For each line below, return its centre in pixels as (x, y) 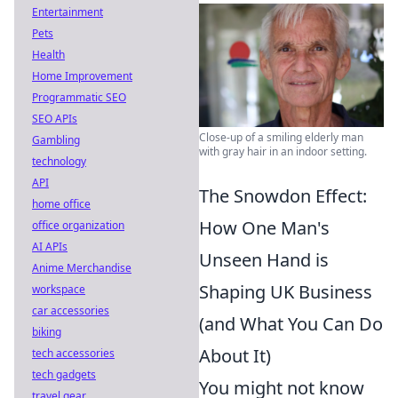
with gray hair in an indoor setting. (283, 151)
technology (59, 161)
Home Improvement (82, 76)
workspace (59, 289)
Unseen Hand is (264, 259)
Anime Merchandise (82, 268)
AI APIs (50, 247)
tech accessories (73, 353)
